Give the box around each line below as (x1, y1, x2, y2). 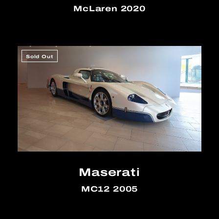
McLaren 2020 (73, 2, 146, 15)
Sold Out (25, 53, 54, 61)
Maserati (79, 164, 140, 181)
